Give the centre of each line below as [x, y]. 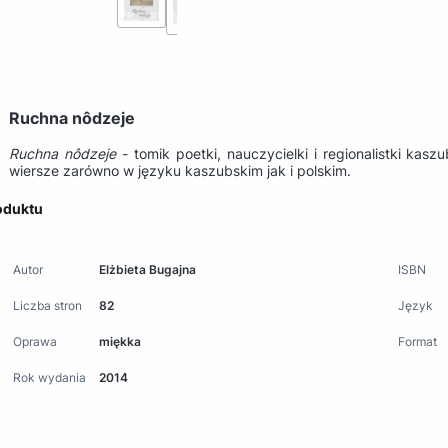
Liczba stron [47, 305]
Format [417, 341]
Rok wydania [49, 377]
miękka [120, 341]
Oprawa [35, 341]
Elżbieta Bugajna [148, 269]
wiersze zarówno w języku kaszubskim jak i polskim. [180, 170]
